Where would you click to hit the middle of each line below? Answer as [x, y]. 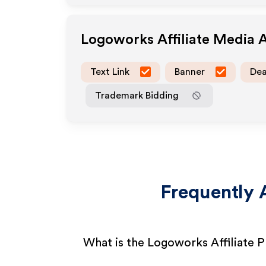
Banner [190, 72]
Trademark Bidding [137, 95]
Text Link [110, 72]
